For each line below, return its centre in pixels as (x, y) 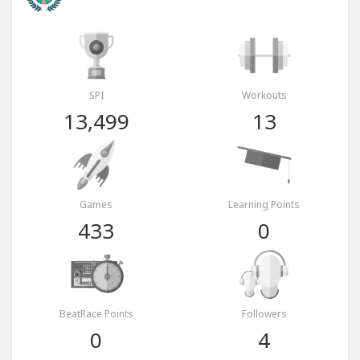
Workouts (264, 96)
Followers (264, 314)
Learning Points (264, 205)
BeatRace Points (96, 314)
